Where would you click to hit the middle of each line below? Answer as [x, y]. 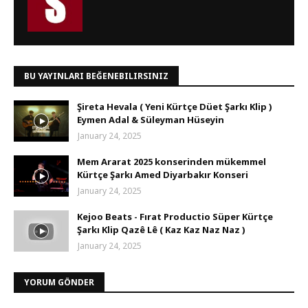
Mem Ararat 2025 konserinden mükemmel [172, 162]
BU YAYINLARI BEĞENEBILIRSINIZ [96, 76]
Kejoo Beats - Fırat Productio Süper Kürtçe [175, 217]
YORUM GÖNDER [59, 282]
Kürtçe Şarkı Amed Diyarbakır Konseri [163, 175]
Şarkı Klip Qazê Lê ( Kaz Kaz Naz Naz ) [161, 230]
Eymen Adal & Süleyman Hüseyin [151, 120]
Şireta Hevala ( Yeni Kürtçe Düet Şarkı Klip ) [175, 107]
